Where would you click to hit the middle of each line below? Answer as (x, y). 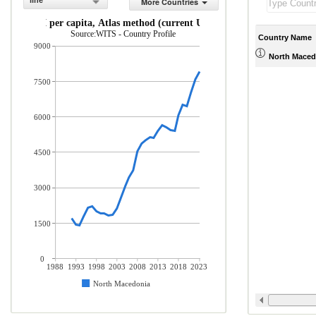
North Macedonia (122, 284)
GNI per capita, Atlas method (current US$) (123, 23)
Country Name (285, 37)
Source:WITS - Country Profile (123, 34)
